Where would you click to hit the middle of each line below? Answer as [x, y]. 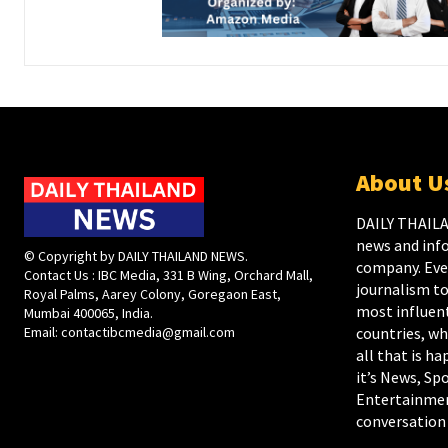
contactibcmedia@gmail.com [148, 332]
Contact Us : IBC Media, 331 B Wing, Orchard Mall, [168, 275]
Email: [42, 332]
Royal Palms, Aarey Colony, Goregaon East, [152, 294]
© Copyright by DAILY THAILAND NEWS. [136, 256]
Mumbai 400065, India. [88, 313]
